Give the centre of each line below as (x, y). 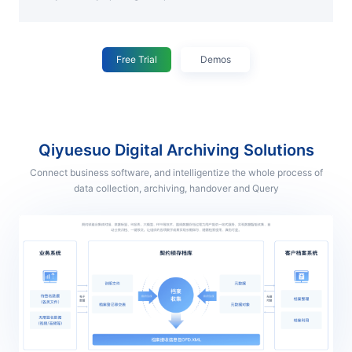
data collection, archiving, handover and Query (176, 188)
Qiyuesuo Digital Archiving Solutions (182, 150)
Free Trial (137, 59)
